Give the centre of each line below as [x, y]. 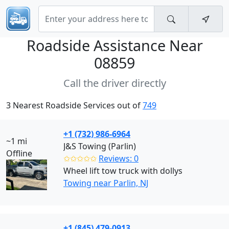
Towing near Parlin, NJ [106, 183]
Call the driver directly [114, 83]
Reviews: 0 [119, 158]
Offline [19, 153]
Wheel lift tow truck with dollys [123, 171]
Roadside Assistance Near [114, 45]
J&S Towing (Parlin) [100, 146]
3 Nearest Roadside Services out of [74, 105]
